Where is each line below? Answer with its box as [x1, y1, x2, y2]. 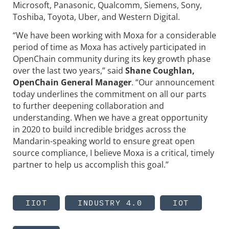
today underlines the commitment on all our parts [13, 88, 207, 100]
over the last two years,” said [13, 64, 125, 76]
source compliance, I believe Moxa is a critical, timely [13, 147, 214, 158]
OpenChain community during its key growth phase [13, 53, 211, 64]
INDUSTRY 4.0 [78, 197, 142, 208]
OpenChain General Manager [13, 76, 131, 88]
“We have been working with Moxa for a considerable [13, 29, 216, 41]
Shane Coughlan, [125, 64, 195, 76]
